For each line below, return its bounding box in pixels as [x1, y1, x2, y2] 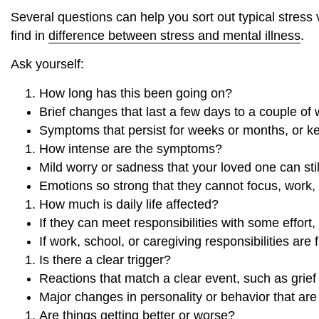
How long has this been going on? [39, 85, 232, 100]
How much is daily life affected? [39, 197, 219, 211]
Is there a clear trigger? [39, 252, 171, 267]
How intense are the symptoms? [39, 141, 222, 156]
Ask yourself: [11, 57, 84, 72]
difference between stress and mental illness [48, 28, 300, 43]
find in [11, 28, 48, 43]
